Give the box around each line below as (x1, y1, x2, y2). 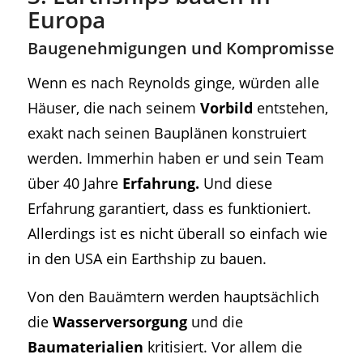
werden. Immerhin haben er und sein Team (27, 147, 324, 169)
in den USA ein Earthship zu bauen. (27, 248, 267, 269)
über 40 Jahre (27, 173, 122, 194)
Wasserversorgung (52, 310, 187, 331)
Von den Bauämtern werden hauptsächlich (27, 285, 319, 306)
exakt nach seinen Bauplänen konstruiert (27, 122, 306, 143)
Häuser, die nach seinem (27, 97, 200, 118)
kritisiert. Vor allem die (143, 335, 302, 357)
